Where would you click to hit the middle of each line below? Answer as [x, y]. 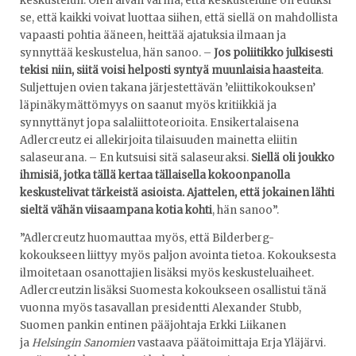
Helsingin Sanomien [83, 342]
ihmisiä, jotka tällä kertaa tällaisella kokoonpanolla [155, 175]
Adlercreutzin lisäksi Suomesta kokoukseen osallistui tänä [173, 290]
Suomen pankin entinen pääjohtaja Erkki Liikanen [153, 325]
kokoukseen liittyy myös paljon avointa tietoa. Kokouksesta [178, 255]
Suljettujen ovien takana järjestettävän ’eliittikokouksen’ [168, 87]
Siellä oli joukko [293, 157]
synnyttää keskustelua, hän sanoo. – [117, 52]
